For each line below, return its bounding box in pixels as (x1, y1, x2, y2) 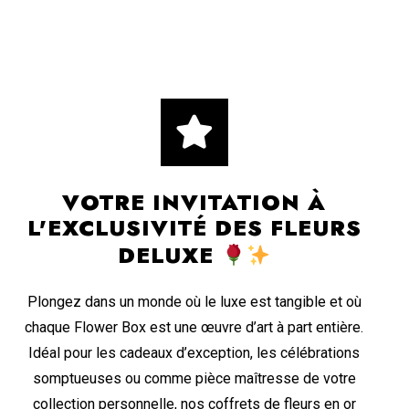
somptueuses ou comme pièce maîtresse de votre (32, 370, 356, 388)
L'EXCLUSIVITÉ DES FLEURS (26, 211, 362, 244)
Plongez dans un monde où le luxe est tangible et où (26, 293, 362, 311)
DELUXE (117, 239, 221, 272)
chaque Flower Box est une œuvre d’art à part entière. (25, 319, 364, 337)
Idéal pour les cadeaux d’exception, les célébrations (28, 344, 361, 362)
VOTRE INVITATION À (62, 185, 327, 218)
